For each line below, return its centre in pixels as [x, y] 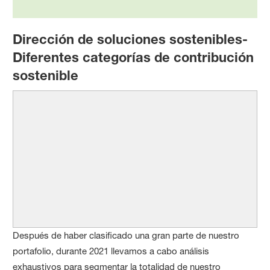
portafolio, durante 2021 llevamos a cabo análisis [111, 251]
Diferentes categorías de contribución [133, 57]
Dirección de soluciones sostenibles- [130, 39]
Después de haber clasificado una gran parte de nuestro [126, 236]
